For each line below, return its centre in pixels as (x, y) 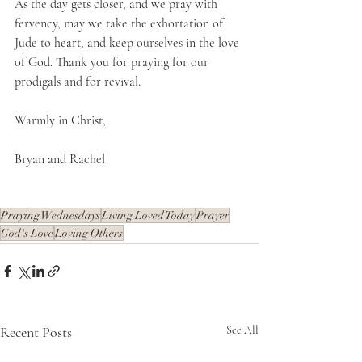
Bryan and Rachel (60, 159)
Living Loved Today (148, 215)
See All (242, 330)
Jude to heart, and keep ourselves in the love (128, 43)
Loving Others (89, 233)
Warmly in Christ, (60, 120)
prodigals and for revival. (79, 82)
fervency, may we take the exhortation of (120, 23)
